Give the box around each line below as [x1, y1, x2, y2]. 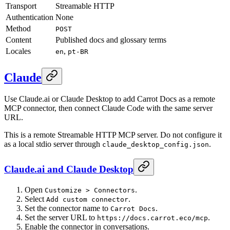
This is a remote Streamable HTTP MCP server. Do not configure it [4, 130, 222, 140]
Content [6, 35, 31, 44]
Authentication [6, 12, 53, 22]
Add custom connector [46, 195, 128, 203]
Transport [6, 1, 36, 10]
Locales [6, 46, 31, 55]
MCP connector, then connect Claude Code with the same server [4, 104, 213, 113]
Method [6, 24, 31, 33]
